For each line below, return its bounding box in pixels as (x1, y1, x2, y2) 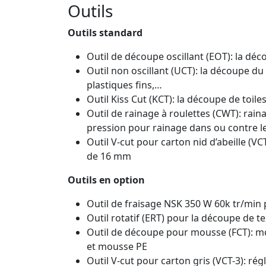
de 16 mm (87, 149, 131, 163)
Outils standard (68, 26, 142, 39)
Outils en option (68, 173, 145, 186)
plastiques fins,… (87, 78, 162, 91)
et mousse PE (87, 239, 147, 253)
